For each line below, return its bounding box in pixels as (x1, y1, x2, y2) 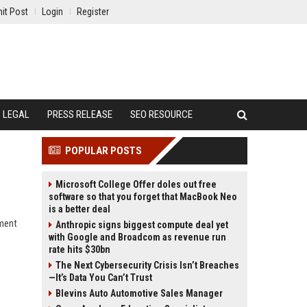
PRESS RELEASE (47, 108, 112, 121)
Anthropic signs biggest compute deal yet (56, 219, 228, 230)
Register (77, 6, 109, 17)
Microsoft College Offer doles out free (56, 179, 217, 190)
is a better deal (49, 204, 110, 214)
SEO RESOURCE (130, 108, 193, 121)
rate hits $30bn (49, 244, 110, 255)
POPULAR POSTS (65, 145, 142, 157)
